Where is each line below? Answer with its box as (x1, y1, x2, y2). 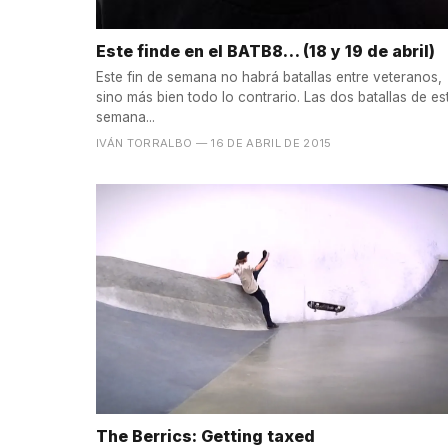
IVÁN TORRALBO (96, 136, 193, 151)
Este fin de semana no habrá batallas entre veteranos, (96, 69, 442, 86)
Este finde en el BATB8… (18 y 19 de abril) (96, 40, 435, 61)
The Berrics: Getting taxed (96, 425, 315, 446)
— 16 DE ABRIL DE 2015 (195, 136, 332, 151)
